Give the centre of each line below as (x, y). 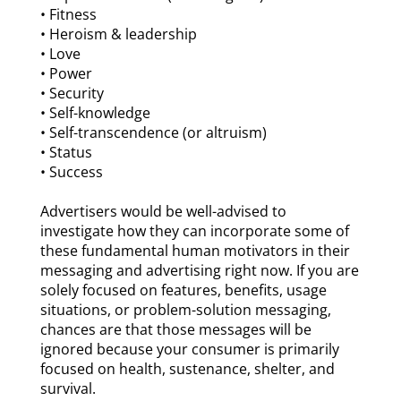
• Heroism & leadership (118, 34)
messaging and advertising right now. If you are (199, 271)
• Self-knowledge (95, 113)
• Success (71, 172)
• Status (66, 153)
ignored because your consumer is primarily (189, 350)
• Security (72, 94)
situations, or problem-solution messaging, (185, 310)
